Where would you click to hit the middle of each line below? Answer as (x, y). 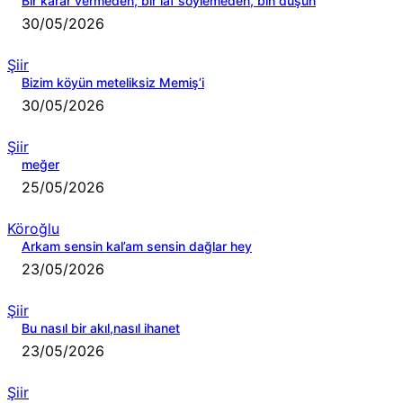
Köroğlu (33, 229)
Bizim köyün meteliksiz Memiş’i (113, 83)
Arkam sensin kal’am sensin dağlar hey (137, 246)
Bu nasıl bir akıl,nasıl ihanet (101, 328)
